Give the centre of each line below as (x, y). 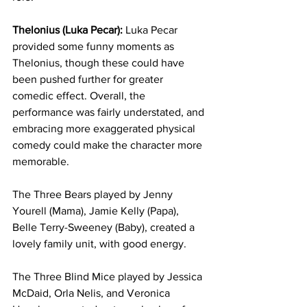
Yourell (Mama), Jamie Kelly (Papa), (97, 210)
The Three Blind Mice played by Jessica (109, 276)
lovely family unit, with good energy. (101, 243)
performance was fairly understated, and (110, 112)
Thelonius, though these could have (100, 62)
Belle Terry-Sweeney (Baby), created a (105, 227)
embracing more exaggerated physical (105, 128)
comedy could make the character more (109, 145)
